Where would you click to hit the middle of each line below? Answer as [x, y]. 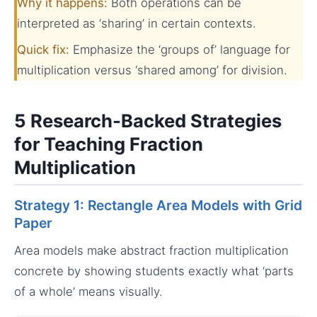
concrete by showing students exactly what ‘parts [154, 271]
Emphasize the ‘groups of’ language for [180, 50]
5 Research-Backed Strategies [148, 121]
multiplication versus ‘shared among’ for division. [152, 70]
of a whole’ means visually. [88, 291]
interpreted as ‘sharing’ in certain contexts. [137, 24]
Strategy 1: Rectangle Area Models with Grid [158, 205]
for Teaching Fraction [109, 144]
